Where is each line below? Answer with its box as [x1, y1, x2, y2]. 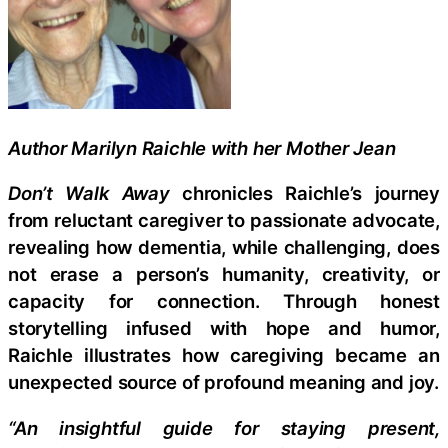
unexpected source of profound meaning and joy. [8, 371, 439, 393]
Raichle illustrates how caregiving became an [8, 344, 440, 366]
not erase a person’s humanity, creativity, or [8, 263, 440, 285]
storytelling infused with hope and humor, [8, 317, 440, 339]
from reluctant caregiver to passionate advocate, [8, 209, 440, 231]
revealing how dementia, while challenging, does [8, 236, 440, 258]
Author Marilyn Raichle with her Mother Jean [8, 136, 396, 159]
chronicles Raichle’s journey [182, 182, 441, 204]
